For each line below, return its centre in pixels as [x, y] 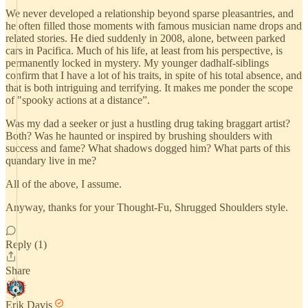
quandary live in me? [51, 161]
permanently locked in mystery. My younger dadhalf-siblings [137, 63]
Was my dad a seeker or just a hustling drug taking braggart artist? [148, 123]
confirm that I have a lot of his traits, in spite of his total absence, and [154, 75]
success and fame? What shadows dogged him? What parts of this [148, 148]
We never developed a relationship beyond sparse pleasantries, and [150, 13]
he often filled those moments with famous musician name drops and [154, 26]
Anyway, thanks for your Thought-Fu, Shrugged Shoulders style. [147, 207]
